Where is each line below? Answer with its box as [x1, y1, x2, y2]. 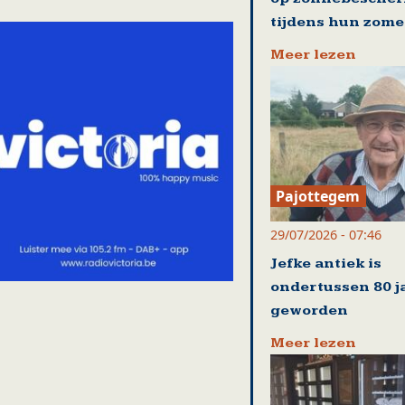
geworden [269, 301, 348, 319]
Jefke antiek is [269, 254, 381, 272]
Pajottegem [276, 185, 361, 206]
